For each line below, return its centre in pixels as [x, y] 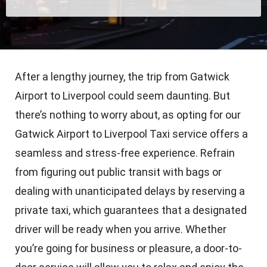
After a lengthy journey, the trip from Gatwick [122, 76]
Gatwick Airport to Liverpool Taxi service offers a [131, 133]
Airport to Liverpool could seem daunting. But [122, 95]
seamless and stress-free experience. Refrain [125, 153]
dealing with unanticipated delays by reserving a [130, 191]
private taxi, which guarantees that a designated [131, 210]
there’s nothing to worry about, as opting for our [128, 114]
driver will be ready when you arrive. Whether [121, 229]
